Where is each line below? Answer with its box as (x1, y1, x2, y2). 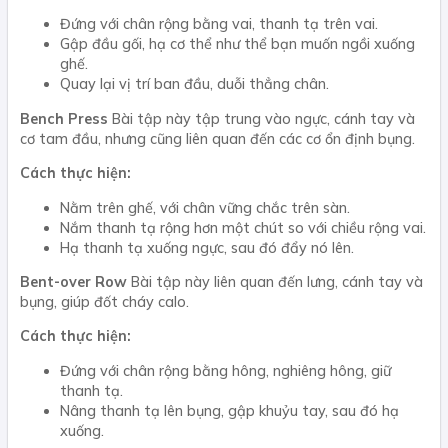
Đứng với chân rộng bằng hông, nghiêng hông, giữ (60, 361, 391, 380)
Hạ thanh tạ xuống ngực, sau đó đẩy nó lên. (60, 238, 354, 257)
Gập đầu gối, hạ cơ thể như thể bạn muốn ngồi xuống (60, 35, 415, 54)
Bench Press (20, 109, 108, 128)
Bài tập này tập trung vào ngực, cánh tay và (108, 109, 415, 128)
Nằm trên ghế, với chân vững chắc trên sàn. (60, 198, 350, 217)
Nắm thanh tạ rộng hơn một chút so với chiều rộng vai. (60, 218, 426, 237)
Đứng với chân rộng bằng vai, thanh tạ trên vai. (60, 15, 378, 34)
